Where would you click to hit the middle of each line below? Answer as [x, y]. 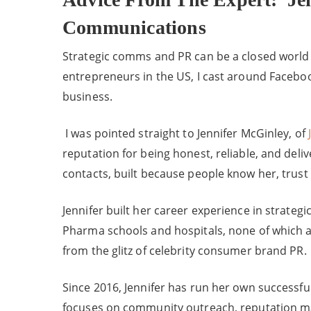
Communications [134, 27]
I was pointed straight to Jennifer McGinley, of [185, 133]
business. [87, 96]
